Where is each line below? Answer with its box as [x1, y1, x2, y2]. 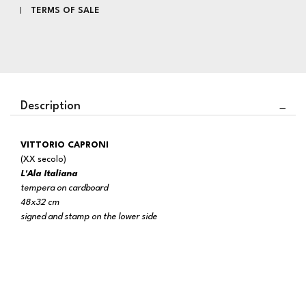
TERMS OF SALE [31, 6, 100, 15]
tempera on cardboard [20, 184, 108, 193]
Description [20, 100, 81, 112]
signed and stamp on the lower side [20, 212, 157, 221]
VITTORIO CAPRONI [27, 141, 109, 150]
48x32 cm [20, 198, 59, 207]
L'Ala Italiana [20, 169, 77, 178]
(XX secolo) [20, 155, 66, 164]
